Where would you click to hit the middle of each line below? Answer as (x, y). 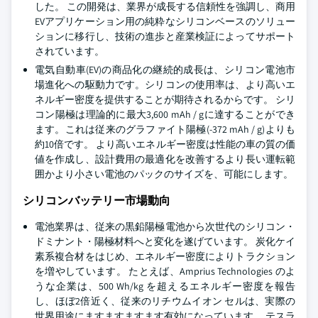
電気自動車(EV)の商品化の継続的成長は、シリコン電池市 (165, 70)
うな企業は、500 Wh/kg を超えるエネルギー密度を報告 (165, 286)
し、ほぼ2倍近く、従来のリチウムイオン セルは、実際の (165, 301)
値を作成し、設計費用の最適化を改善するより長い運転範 (165, 159)
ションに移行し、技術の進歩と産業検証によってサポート (165, 36)
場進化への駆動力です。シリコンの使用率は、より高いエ (165, 84)
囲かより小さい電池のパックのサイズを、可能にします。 (164, 174)
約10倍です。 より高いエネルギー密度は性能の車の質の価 (165, 144)
